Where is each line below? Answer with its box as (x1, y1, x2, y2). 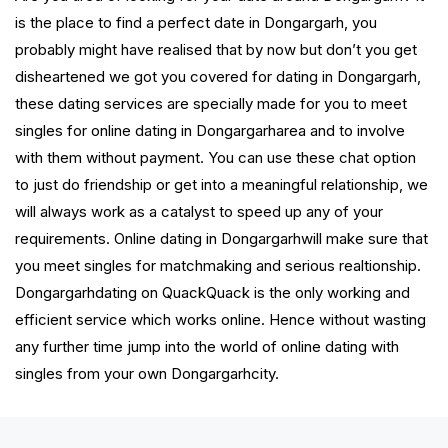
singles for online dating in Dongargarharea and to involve (15, 121, 405, 141)
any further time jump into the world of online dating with (15, 337, 399, 357)
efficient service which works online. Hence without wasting (15, 310, 426, 330)
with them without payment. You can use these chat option (15, 148, 416, 168)
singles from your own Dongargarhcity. (15, 364, 279, 384)
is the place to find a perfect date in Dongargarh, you (15, 13, 377, 33)
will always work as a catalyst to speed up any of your (15, 202, 383, 222)
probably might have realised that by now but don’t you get (15, 40, 417, 60)
